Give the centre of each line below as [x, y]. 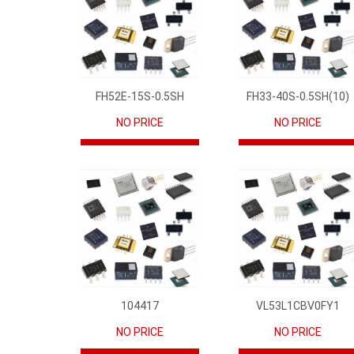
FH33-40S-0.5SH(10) [298, 96]
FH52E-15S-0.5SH [140, 96]
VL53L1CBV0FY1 [298, 305]
